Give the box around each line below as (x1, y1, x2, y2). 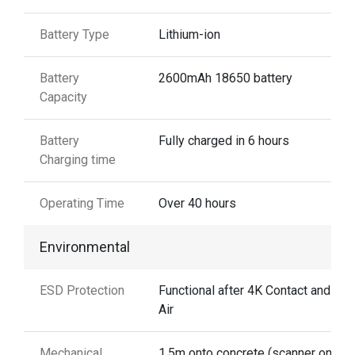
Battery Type (40, 27, 109, 43)
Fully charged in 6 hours (158, 133, 289, 149)
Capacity (40, 90, 87, 105)
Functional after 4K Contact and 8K (158, 283, 349, 299)
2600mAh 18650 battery (158, 71, 292, 86)
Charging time (40, 152, 116, 168)
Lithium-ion (158, 27, 220, 43)
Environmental (40, 239, 130, 256)
